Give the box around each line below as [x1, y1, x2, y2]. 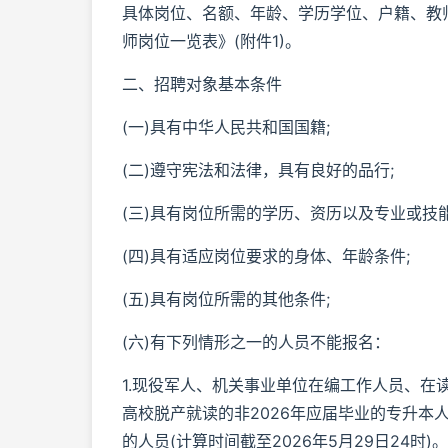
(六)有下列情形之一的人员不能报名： [122, 332, 390, 352]
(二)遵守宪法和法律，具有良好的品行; [122, 160, 394, 180]
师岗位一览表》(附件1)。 [122, 31, 301, 51]
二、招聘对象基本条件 [122, 74, 282, 94]
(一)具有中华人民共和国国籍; [122, 117, 330, 137]
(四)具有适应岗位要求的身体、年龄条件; [122, 246, 410, 266]
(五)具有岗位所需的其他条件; [122, 289, 330, 309]
